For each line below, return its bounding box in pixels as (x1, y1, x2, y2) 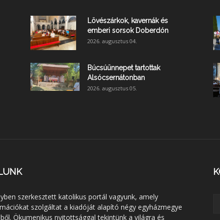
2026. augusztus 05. (87, 84, 137, 92)
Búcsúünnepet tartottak (87, 64, 160, 72)
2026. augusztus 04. (87, 37, 137, 45)
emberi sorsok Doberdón (87, 27, 168, 35)
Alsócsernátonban (87, 74, 145, 82)
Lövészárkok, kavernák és (87, 17, 168, 25)
